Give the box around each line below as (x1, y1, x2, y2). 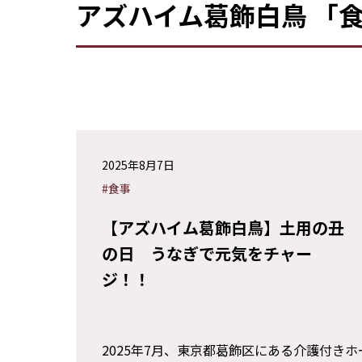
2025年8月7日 (102, 157, 175, 174)
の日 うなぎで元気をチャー (102, 242, 312, 266)
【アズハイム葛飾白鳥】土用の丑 (102, 216, 344, 240)
